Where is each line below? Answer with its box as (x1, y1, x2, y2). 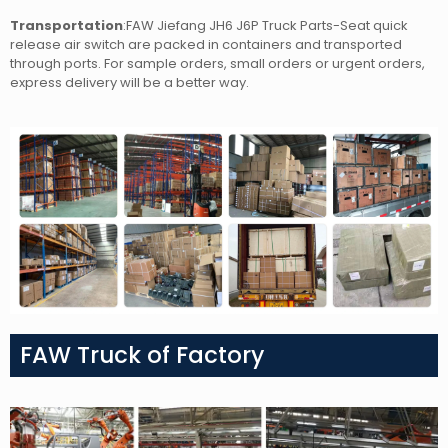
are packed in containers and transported (128, 35, 402, 55)
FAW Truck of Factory (20, 339, 264, 372)
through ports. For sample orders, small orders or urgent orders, (10, 54, 425, 74)
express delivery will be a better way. (10, 73, 249, 93)
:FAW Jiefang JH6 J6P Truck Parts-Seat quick (123, 16, 408, 36)
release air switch (10, 35, 125, 55)
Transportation (10, 16, 123, 36)
